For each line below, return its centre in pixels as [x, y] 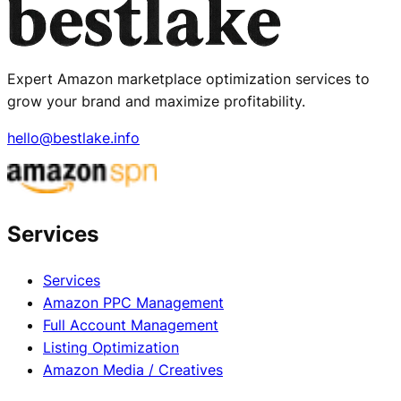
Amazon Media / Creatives [133, 369]
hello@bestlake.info [73, 137]
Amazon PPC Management [133, 302]
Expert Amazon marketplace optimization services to [188, 78]
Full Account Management [131, 324]
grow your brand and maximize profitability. [156, 101]
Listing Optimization [111, 347]
